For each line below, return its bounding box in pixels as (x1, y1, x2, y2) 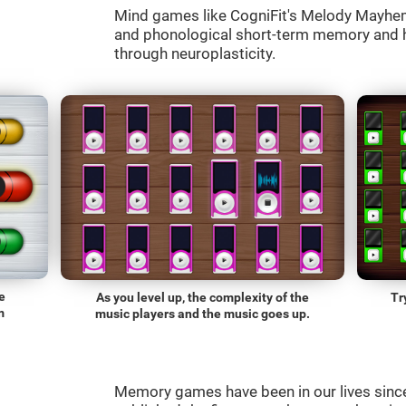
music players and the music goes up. (94, 305, 310, 321)
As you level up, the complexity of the (95, 289, 309, 304)
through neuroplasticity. (114, 44, 275, 63)
